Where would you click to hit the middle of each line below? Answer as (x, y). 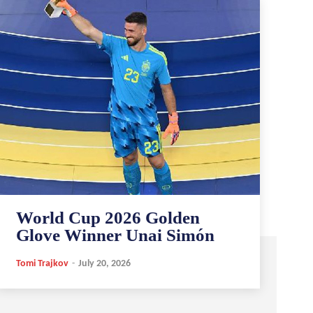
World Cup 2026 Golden (108, 217)
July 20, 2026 (104, 263)
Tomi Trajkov (42, 263)
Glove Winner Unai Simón (115, 235)
